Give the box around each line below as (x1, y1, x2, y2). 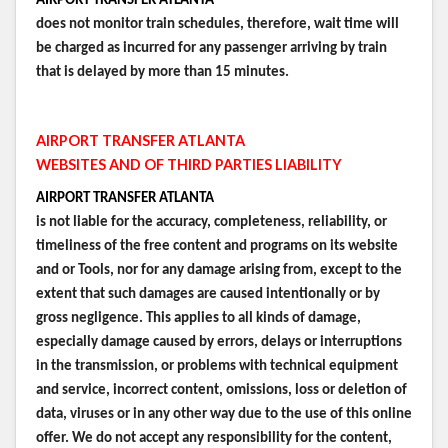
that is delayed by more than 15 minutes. (36, 64, 289, 80)
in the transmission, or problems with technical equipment (36, 358, 398, 374)
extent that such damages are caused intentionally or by (36, 286, 380, 302)
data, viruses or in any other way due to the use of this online (36, 406, 412, 422)
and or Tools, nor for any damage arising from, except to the (36, 262, 402, 278)
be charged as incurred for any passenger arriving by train (36, 40, 387, 56)
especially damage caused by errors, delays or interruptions (36, 334, 402, 350)
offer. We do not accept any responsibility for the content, (36, 430, 392, 446)
